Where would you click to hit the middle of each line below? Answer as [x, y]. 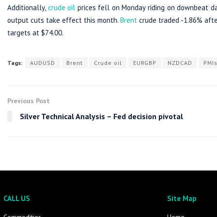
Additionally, [28, 8]
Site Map [182, 199]
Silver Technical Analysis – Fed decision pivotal [101, 116]
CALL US [17, 199]
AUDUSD [43, 63]
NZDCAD [180, 63]
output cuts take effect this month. [64, 20]
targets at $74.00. [35, 33]
